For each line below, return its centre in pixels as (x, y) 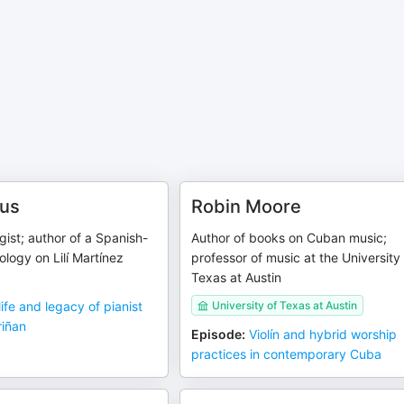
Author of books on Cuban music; (289, 238)
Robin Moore (247, 207)
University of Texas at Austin (285, 305)
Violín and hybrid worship (323, 334)
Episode (217, 334)
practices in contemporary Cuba (287, 354)
